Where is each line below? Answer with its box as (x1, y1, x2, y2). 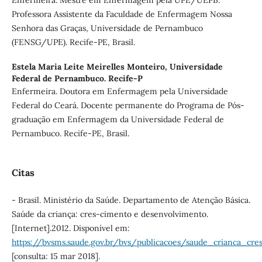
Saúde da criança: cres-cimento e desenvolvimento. (11, 208, 208, 219)
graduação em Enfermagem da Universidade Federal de (11, 113, 224, 125)
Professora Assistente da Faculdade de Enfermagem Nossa (11, 8, 232, 19)
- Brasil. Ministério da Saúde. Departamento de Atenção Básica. (11, 194, 250, 205)
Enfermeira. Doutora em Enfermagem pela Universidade (11, 85, 228, 96)
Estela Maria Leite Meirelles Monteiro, (11, 61, 170, 72)
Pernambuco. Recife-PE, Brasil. (11, 127, 129, 139)
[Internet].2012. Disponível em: (11, 222, 130, 233)
